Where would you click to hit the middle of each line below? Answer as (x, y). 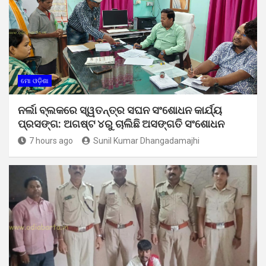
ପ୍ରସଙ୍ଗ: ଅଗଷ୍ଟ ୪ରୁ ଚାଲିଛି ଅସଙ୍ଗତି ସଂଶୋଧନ (121, 123)
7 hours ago (51, 140)
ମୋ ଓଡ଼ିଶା (35, 81)
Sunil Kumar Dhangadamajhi (146, 140)
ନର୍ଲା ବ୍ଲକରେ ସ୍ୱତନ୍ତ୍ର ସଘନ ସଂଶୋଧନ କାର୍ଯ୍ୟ (120, 110)
